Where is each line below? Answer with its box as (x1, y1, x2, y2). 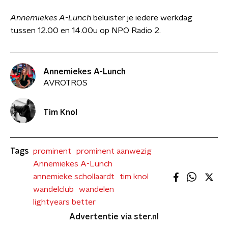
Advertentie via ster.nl (69, 213, 159, 221)
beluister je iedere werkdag (93, 14, 192, 22)
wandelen (79, 185, 114, 193)
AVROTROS (43, 78, 88, 87)
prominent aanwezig (76, 147, 152, 155)
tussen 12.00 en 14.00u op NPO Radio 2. (10, 26, 161, 35)
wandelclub (33, 185, 74, 193)
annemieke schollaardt (33, 173, 115, 181)
